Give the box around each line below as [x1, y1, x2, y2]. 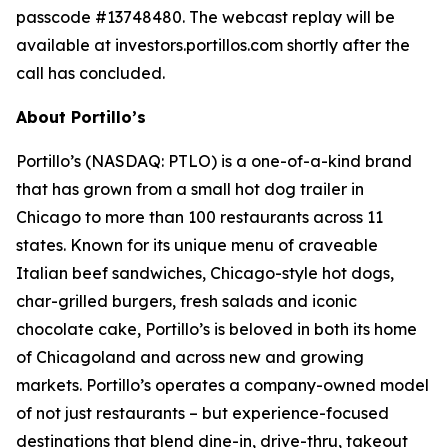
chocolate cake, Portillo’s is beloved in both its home [16, 319, 417, 339]
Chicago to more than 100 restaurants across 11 [16, 207, 383, 227]
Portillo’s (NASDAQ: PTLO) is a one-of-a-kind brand [16, 151, 412, 171]
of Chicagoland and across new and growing [16, 347, 364, 367]
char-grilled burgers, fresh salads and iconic [16, 291, 357, 311]
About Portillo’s [16, 107, 146, 127]
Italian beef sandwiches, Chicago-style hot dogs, [16, 263, 394, 283]
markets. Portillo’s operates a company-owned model [16, 375, 429, 395]
